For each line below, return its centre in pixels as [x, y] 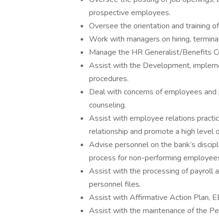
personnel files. [116, 184]
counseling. [108, 105]
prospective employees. [130, 13]
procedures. [109, 79]
